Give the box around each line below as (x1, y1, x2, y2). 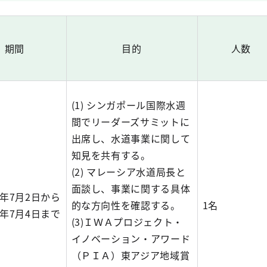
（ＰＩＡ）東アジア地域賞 (71, 248, 190, 262)
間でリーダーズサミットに (71, 114, 190, 129)
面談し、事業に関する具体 (71, 181, 191, 195)
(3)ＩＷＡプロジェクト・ (71, 215, 183, 229)
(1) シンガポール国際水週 (71, 98, 186, 112)
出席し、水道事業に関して (71, 131, 191, 145)
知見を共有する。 (71, 148, 151, 162)
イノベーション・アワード (71, 231, 191, 246)
